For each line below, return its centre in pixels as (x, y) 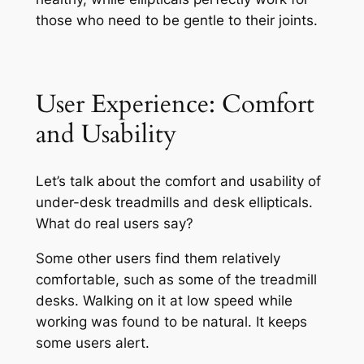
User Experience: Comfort (175, 104)
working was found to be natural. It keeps (171, 321)
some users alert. (92, 342)
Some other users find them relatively (158, 258)
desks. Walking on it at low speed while (164, 300)
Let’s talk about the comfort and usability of (178, 181)
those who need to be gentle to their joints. (176, 20)
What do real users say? (114, 223)
